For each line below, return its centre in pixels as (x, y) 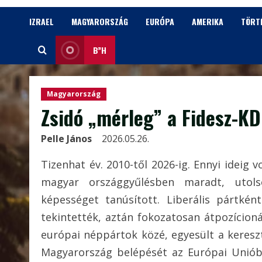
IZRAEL (42, 21)
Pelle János (68, 139)
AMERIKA (208, 21)
